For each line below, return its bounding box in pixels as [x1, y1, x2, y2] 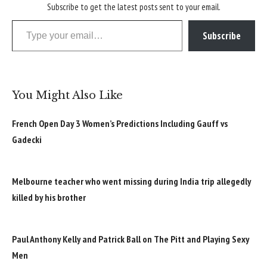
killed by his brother [12, 191, 86, 203]
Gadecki [12, 133, 42, 146]
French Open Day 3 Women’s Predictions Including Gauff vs [12, 117, 228, 130]
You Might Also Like [12, 89, 123, 103]
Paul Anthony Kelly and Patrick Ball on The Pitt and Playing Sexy [12, 232, 249, 245]
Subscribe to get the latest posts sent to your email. [46, 1, 221, 13]
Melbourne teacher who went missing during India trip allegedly [12, 175, 251, 187]
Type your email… [11, 14, 37, 26]
